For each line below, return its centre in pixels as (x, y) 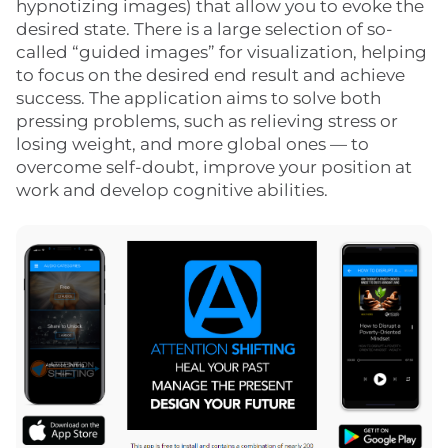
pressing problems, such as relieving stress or (207, 121)
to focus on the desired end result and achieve (210, 75)
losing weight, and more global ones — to (192, 144)
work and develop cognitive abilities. (172, 190)
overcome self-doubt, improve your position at (214, 167)
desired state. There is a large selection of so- (204, 29)
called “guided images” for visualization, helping (221, 52)
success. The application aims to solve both (198, 98)
